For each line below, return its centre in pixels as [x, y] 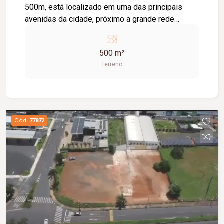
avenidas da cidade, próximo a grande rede [100, 19]
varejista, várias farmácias [70, 31]
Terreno [112, 64]
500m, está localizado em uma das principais [104, 7]
